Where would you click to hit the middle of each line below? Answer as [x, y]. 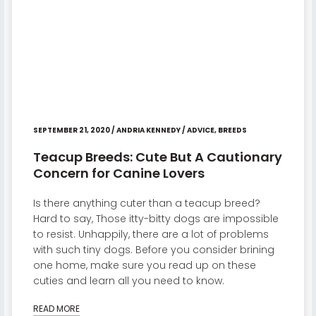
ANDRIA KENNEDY [148, 130]
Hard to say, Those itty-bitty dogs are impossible [156, 219]
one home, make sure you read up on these [144, 266]
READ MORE [56, 308]
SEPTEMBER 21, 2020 [71, 130]
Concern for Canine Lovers [119, 174]
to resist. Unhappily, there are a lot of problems [151, 235]
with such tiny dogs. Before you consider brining [153, 250]
